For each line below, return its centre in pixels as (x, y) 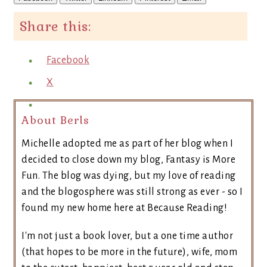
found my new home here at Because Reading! (124, 208)
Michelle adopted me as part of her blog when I (127, 143)
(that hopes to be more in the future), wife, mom (129, 252)
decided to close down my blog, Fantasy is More (128, 159)
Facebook (68, 60)
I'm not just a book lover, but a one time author (127, 236)
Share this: (55, 26)
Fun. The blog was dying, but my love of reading (129, 176)
